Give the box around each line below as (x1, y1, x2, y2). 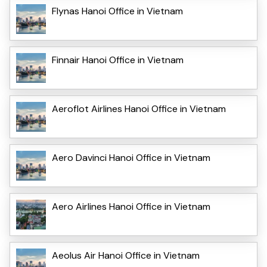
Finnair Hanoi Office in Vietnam (52, 53, 184, 66)
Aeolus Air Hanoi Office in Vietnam (52, 249, 200, 262)
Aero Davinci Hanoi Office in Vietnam (52, 151, 210, 164)
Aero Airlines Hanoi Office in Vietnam (52, 200, 210, 213)
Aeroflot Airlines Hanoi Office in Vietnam (52, 102, 226, 115)
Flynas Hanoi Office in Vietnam (52, 4, 183, 17)
